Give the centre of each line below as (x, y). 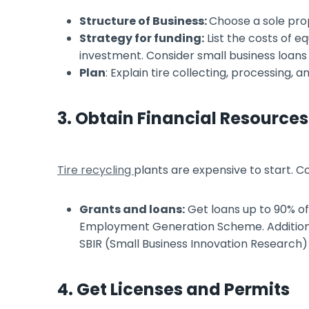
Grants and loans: (132, 209)
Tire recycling (96, 170)
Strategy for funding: (142, 38)
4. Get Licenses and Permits (173, 289)
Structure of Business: (144, 21)
